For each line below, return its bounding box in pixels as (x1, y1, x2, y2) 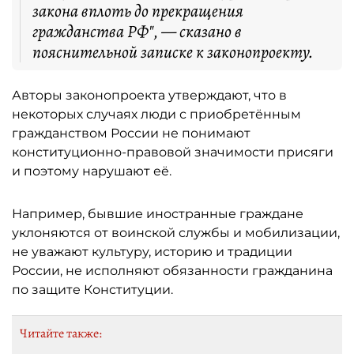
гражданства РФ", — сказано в (32, 19, 242, 43)
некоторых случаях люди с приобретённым (12, 106, 301, 122)
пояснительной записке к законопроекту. (32, 40, 314, 64)
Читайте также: (20, 324, 102, 342)
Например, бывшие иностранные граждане (12, 205, 303, 221)
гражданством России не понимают (12, 125, 250, 141)
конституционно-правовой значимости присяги (12, 144, 333, 160)
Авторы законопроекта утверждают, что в (12, 87, 287, 103)
